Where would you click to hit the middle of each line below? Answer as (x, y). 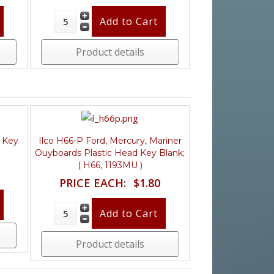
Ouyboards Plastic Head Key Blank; (110, 153)
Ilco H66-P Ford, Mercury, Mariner (110, 140)
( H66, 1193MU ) (110, 165)
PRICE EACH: (93, 183)
